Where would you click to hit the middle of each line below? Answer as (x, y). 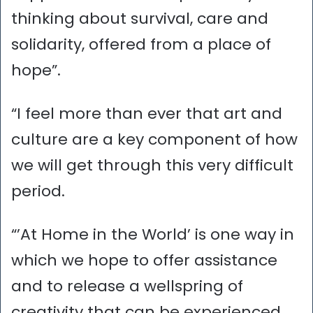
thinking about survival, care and (140, 18)
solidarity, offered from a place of (141, 44)
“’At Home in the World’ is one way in (153, 234)
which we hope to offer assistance (144, 260)
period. (38, 191)
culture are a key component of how (154, 139)
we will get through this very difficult (152, 165)
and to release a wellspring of (127, 286)
